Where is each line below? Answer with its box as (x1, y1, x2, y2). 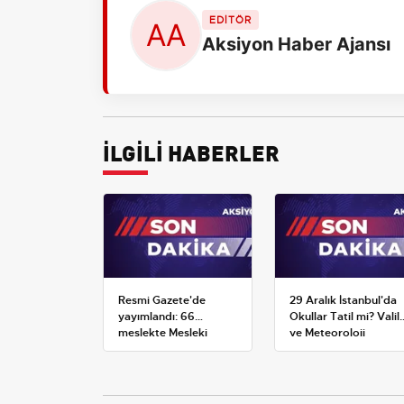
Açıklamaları (289, 341, 354, 356)
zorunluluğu (118, 357, 179, 372)
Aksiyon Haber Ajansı (202, 33, 390, 55)
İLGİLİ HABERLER (103, 135, 280, 167)
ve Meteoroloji (289, 325, 365, 340)
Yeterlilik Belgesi (118, 341, 204, 356)
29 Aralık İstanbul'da (289, 292, 397, 308)
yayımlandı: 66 (118, 308, 195, 324)
